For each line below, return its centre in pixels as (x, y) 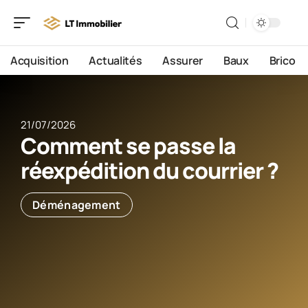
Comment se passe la (128, 146)
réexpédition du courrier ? (150, 170)
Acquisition (40, 60)
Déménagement (77, 205)
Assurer (183, 60)
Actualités (115, 60)
